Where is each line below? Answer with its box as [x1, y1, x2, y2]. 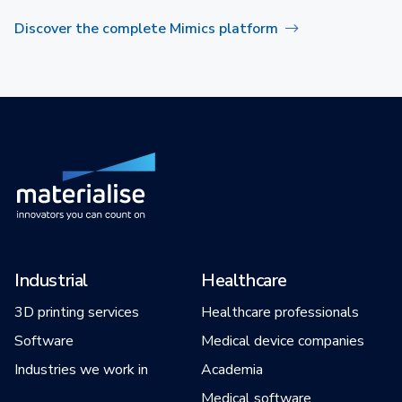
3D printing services [14, 301, 139, 322]
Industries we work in [14, 359, 148, 380]
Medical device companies [201, 330, 364, 351]
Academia [201, 359, 263, 380]
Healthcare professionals [201, 301, 359, 322]
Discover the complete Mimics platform [14, 18, 278, 39]
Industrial [14, 267, 88, 293]
